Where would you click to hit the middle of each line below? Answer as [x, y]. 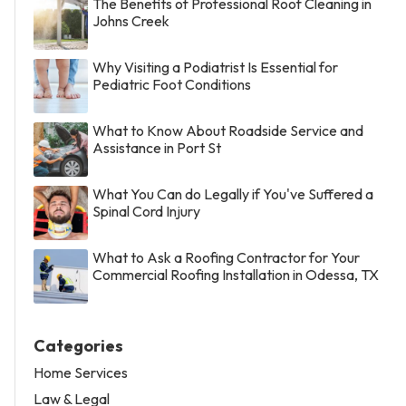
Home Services [81, 372]
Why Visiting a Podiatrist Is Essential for [215, 67]
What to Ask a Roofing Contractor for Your [226, 257]
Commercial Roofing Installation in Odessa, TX [236, 274]
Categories [78, 345]
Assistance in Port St [157, 147]
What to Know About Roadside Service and [228, 130]
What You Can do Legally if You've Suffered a [233, 193]
